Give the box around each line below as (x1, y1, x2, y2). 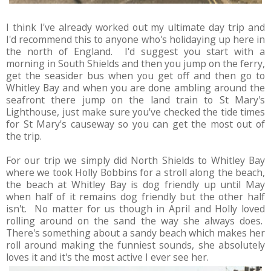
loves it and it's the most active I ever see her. (6, 250, 209, 264)
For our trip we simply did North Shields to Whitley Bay (6, 154, 265, 168)
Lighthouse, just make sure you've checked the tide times (6, 105, 265, 119)
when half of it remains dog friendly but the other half (6, 190, 265, 204)
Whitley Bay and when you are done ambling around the (6, 81, 265, 95)
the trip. (6, 129, 42, 143)
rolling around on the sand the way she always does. (6, 214, 265, 228)
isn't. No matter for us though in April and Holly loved (6, 202, 265, 216)
